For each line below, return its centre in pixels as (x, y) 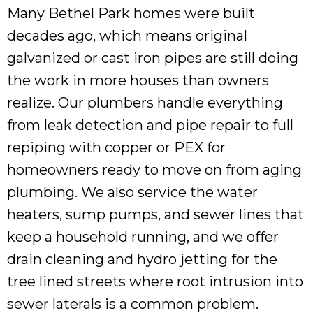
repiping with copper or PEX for (116, 147)
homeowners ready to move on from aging (154, 169)
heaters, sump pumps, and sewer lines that (155, 214)
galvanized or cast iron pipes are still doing (153, 58)
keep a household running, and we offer (143, 236)
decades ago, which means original (127, 35)
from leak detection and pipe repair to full (150, 125)
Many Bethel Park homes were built (131, 13)
